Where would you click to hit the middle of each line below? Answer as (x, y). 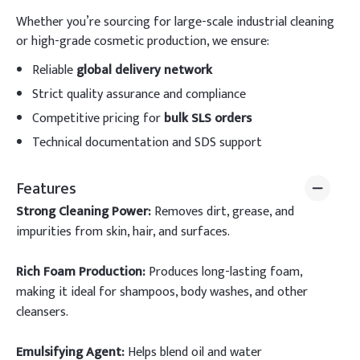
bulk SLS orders (208, 119)
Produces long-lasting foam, (224, 272)
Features (46, 188)
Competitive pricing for (98, 119)
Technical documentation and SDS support (147, 143)
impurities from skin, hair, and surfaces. (123, 232)
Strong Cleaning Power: (84, 212)
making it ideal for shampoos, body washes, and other (162, 292)
